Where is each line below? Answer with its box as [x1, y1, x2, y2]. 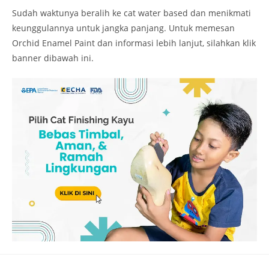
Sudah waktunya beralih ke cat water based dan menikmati [12, 7, 251, 19]
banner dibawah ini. [12, 52, 94, 64]
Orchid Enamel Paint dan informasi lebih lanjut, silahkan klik [12, 37, 256, 49]
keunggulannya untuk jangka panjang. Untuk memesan [12, 22, 235, 34]
